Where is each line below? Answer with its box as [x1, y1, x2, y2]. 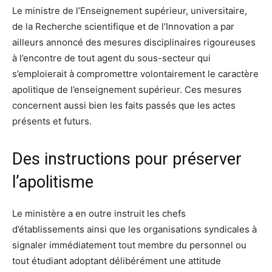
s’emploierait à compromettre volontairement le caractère [12, 68, 259, 80]
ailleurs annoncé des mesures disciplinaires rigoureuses [12, 36, 256, 49]
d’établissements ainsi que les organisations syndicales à [12, 223, 257, 236]
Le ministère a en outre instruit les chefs [12, 208, 186, 220]
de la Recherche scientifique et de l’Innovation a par [12, 21, 234, 33]
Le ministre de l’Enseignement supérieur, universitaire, [12, 5, 247, 17]
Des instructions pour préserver [12, 149, 242, 169]
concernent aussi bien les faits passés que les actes [12, 100, 236, 112]
